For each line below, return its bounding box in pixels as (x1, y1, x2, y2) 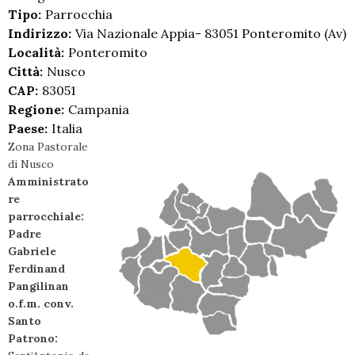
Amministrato (8, 174, 89, 189)
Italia (52, 120, 82, 137)
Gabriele (8, 244, 56, 259)
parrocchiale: (8, 209, 84, 224)
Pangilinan (8, 279, 69, 294)
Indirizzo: (8, 25, 71, 42)
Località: (8, 44, 64, 61)
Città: (8, 63, 43, 80)
